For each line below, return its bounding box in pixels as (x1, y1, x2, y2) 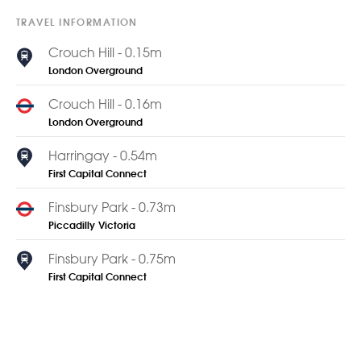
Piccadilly (48, 222, 95, 232)
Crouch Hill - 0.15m (48, 44, 162, 61)
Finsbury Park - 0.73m (48, 199, 176, 216)
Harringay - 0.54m (48, 147, 157, 164)
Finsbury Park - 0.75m (48, 251, 176, 268)
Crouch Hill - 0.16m (48, 96, 162, 113)
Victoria (98, 222, 135, 232)
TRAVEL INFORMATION (16, 19, 138, 29)
